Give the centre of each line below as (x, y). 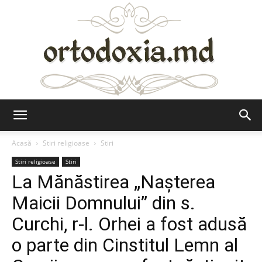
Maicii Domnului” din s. (104, 203)
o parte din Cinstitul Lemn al (125, 245)
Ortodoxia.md (157, 125)
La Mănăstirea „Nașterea (113, 182)
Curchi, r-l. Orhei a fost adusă (129, 224)
